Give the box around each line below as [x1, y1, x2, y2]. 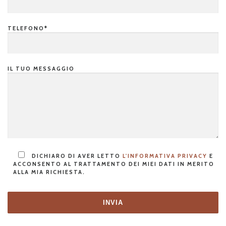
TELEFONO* [8, 60, 48, 67]
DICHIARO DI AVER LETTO [32, 187, 123, 195]
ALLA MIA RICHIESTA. [13, 203, 85, 211]
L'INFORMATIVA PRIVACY [123, 187, 207, 195]
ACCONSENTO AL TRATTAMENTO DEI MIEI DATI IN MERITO [13, 195, 214, 203]
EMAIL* [8, 19, 31, 27]
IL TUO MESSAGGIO [8, 100, 75, 107]
